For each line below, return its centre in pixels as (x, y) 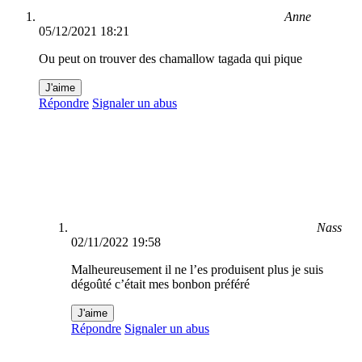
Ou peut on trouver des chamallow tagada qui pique (170, 59)
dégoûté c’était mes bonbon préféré (160, 284)
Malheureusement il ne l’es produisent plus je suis (197, 270)
